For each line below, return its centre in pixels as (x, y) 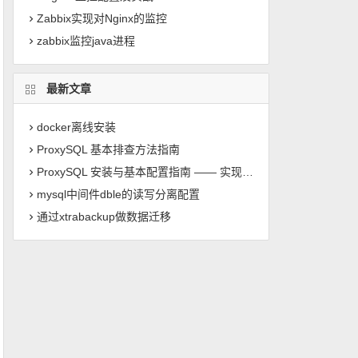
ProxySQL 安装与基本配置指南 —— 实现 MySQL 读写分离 (140, 172)
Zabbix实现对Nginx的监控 (102, 18)
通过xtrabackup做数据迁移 (104, 217)
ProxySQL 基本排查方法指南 (109, 149)
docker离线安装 (77, 127)
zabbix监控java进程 (86, 41)
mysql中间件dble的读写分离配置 (119, 194)
